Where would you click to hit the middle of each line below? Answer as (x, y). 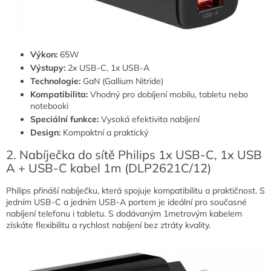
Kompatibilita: (59, 94)
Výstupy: (49, 67)
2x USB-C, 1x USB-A (109, 67)
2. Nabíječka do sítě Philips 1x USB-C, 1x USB (134, 155)
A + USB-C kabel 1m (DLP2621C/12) (109, 168)
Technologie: (55, 81)
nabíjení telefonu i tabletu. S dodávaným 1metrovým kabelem (124, 214)
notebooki (49, 106)
